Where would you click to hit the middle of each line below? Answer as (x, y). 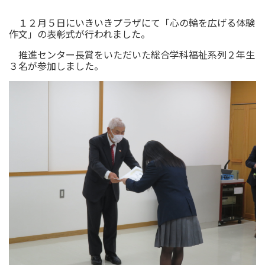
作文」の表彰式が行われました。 (80, 34)
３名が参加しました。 (56, 66)
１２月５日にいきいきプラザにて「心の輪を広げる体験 (132, 23)
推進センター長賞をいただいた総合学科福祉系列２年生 (132, 55)
